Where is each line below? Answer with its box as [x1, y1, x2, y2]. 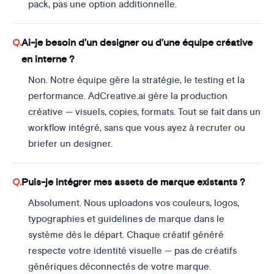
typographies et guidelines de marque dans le [28, 213, 224, 225]
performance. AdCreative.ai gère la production [28, 90, 228, 102]
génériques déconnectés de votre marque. [28, 261, 211, 273]
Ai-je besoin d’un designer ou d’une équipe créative [21, 37, 253, 49]
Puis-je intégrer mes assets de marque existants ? [21, 176, 245, 188]
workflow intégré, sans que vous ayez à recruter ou [28, 122, 245, 134]
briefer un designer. [28, 138, 113, 150]
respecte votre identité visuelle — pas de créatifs [28, 245, 237, 257]
